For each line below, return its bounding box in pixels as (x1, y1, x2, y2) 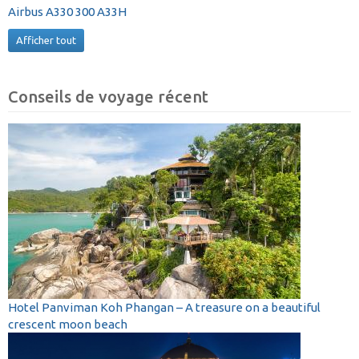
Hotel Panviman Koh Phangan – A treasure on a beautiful (8, 300, 321, 314)
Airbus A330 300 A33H (8, 5, 127, 19)
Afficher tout (16, 34, 76, 46)
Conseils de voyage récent (8, 87, 208, 106)
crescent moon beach (8, 317, 127, 331)
